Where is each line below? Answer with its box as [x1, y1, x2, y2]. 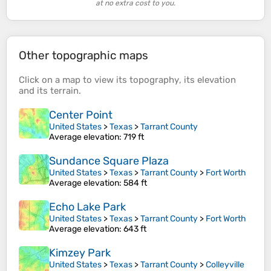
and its [19, 85, 50, 97]
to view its [80, 74, 129, 86]
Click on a [19, 74, 62, 86]
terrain [50, 85, 79, 97]
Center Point [49, 108, 113, 122]
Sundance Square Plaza [49, 154, 169, 168]
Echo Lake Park [49, 200, 126, 214]
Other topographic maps [19, 48, 148, 63]
